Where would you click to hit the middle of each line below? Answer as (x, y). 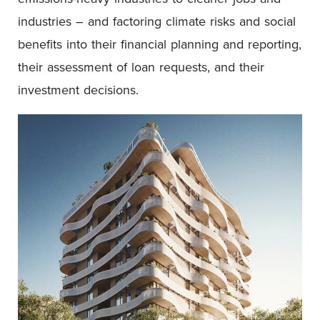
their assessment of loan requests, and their (141, 66)
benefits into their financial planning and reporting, (160, 44)
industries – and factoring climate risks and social (157, 21)
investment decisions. (78, 89)
